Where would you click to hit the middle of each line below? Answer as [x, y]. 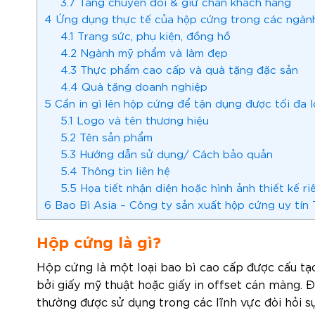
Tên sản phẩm [114, 137]
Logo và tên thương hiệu [141, 120]
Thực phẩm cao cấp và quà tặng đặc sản [187, 69]
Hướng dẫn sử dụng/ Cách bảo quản [174, 154]
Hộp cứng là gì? [99, 241]
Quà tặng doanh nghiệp [142, 86]
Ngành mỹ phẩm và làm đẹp [154, 52]
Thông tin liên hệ [123, 171]
